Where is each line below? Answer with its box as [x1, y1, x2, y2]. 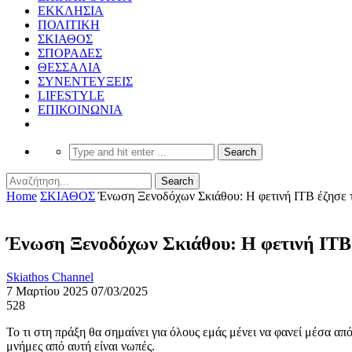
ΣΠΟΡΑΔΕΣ [38, 46, 102, 60]
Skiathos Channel [6, 269, 93, 284]
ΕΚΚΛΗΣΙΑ [38, 3, 104, 17]
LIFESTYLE [38, 88, 104, 102]
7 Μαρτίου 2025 [6, 284, 88, 298]
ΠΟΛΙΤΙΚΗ [38, 17, 100, 31]
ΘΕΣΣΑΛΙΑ [38, 60, 101, 74]
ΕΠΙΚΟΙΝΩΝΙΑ [38, 102, 123, 116]
